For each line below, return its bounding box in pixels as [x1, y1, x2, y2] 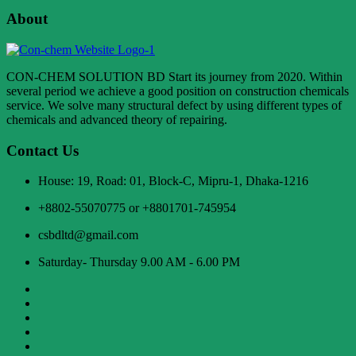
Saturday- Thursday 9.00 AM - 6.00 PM [38, 255, 240, 269]
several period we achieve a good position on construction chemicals [6, 83, 349, 98]
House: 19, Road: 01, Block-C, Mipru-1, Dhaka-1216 [38, 174, 308, 188]
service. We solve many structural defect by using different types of [6, 98, 342, 112]
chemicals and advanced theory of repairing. [6, 112, 227, 126]
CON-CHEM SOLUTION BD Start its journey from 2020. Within [6, 69, 342, 83]
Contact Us [6, 141, 79, 159]
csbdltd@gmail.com [38, 228, 138, 242]
